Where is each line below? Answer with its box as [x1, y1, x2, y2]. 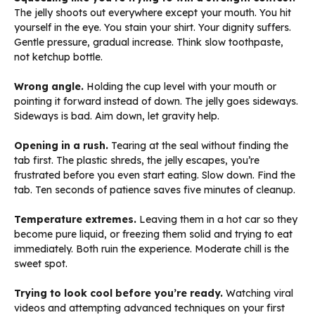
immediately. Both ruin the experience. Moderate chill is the [14, 243, 289, 256]
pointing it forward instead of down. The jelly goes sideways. [14, 95, 298, 108]
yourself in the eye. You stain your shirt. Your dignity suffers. [14, 21, 291, 34]
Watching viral [223, 287, 293, 300]
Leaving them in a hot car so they [136, 213, 297, 226]
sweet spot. [14, 257, 67, 271]
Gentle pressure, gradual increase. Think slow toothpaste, [14, 36, 283, 49]
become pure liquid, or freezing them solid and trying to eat [14, 228, 292, 241]
